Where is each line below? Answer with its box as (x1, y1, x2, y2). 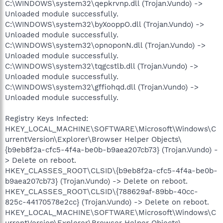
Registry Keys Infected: (5, 113, 88, 123)
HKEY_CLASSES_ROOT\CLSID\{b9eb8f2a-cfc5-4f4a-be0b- (5, 166, 218, 175)
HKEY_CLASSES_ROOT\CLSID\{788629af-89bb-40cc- (5, 187, 198, 196)
